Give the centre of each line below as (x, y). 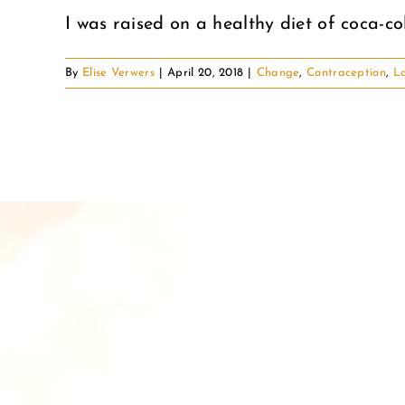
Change (278, 73)
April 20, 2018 (206, 73)
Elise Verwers (118, 73)
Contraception (346, 73)
